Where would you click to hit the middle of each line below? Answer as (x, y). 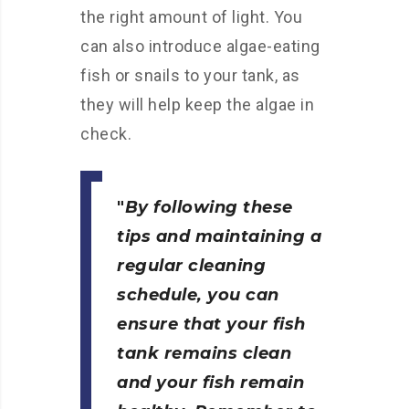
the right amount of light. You (191, 17)
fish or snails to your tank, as (190, 75)
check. (106, 134)
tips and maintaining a (219, 236)
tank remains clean (204, 353)
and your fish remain (210, 383)
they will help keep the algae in (197, 105)
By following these (209, 207)
